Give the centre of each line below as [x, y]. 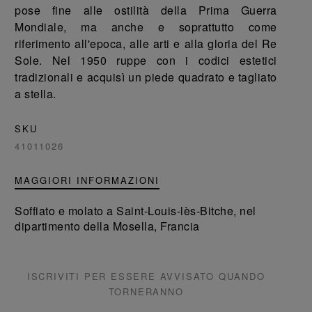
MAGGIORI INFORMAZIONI [87, 180]
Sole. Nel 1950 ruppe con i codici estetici [146, 60]
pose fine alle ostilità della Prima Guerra [146, 10]
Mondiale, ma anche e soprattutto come [146, 27]
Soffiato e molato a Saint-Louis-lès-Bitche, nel [135, 211]
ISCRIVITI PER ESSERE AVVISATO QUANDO [146, 276]
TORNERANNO [146, 291]
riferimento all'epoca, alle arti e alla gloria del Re [146, 44]
